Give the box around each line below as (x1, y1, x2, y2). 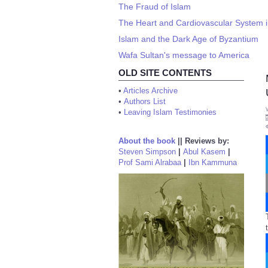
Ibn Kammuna (188, 158, 237, 167)
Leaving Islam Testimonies (124, 108, 217, 117)
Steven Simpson (118, 147, 176, 156)
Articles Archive (123, 86, 178, 95)
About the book (118, 136, 175, 145)
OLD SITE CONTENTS (118, 68, 212, 78)
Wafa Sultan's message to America (118, 50, 249, 60)
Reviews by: (185, 136, 229, 145)
